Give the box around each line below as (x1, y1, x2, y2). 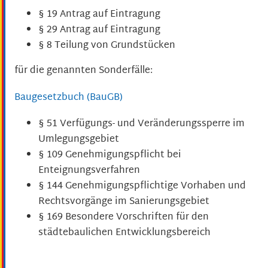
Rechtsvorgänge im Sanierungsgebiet (38, 193, 209, 211)
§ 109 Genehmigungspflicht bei (38, 147, 181, 165)
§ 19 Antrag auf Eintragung (38, 6, 160, 24)
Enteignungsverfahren (38, 162, 140, 180)
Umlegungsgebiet (38, 131, 119, 149)
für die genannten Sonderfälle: (14, 62, 153, 80)
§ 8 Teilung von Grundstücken (38, 37, 175, 55)
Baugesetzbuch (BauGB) (14, 89, 123, 106)
